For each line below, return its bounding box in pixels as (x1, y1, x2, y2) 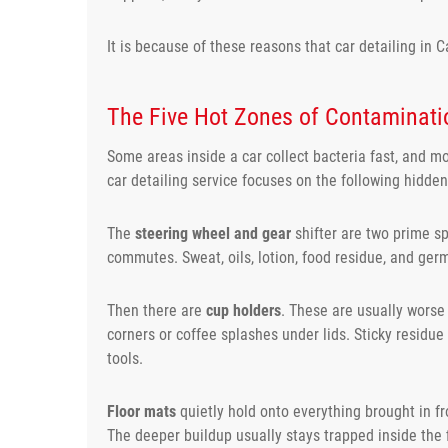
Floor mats (107, 401, 176, 421)
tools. (107, 348, 143, 368)
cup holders (206, 300, 281, 320)
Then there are (107, 300, 206, 320)
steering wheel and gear (135, 223, 291, 243)
